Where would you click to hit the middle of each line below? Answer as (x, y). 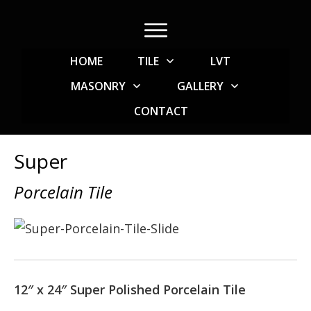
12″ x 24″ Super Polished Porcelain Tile (130, 290)
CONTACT (161, 111)
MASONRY (98, 86)
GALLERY (200, 86)
